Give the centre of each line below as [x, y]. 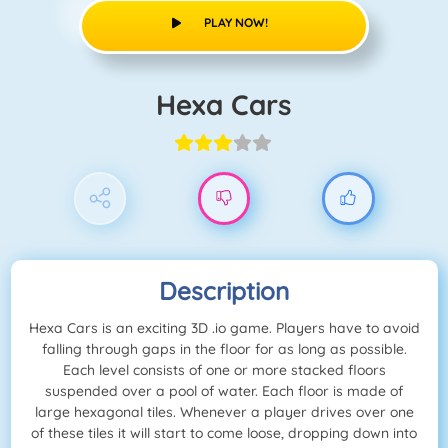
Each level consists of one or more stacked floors [224, 370]
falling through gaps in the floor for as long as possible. [224, 349]
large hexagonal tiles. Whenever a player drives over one [224, 412]
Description [224, 291]
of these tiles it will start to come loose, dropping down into [224, 433]
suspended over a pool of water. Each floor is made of [224, 391]
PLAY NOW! [235, 22]
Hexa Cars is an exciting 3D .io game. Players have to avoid [224, 328]
